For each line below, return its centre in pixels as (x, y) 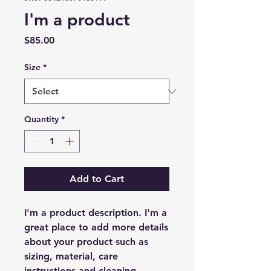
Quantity (41, 119)
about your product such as (86, 242)
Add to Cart (97, 179)
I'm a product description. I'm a (96, 213)
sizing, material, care (71, 256)
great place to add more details (96, 227)
